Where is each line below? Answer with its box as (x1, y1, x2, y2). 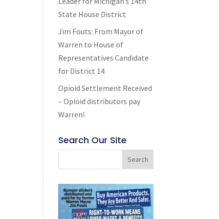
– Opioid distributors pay (58, 96, 141, 106)
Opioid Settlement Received (58, 83, 153, 93)
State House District (58, 9, 127, 19)
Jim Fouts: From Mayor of (58, 26, 144, 36)
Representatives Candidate (58, 53, 149, 63)
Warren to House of (58, 40, 124, 49)
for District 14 (58, 66, 105, 76)
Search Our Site (58, 134, 127, 146)
